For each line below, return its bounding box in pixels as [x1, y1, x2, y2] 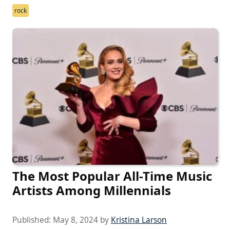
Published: [12, 214, 53, 225]
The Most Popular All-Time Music [12, 167, 212, 184]
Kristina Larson [111, 214, 167, 225]
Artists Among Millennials [12, 181, 171, 199]
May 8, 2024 [53, 214, 98, 225]
